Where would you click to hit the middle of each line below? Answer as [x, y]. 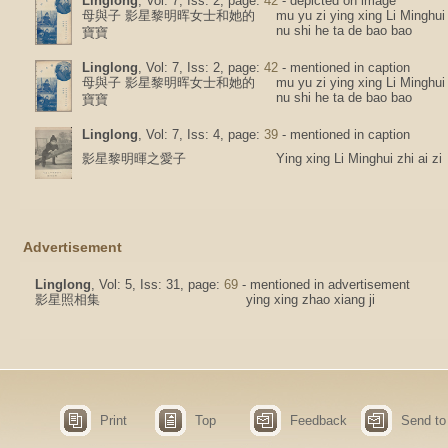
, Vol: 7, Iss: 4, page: [201, 134]
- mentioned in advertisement [324, 284]
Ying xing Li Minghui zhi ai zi [359, 158]
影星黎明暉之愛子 [134, 158]
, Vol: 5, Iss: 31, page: [157, 284]
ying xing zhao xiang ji [317, 299]
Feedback [318, 420]
